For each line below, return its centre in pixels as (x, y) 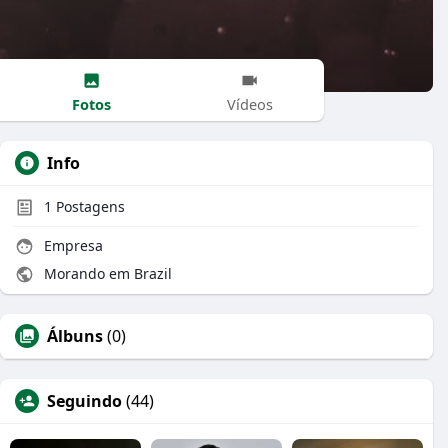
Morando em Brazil (106, 273)
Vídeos (249, 103)
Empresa (71, 245)
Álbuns (75, 336)
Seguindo (84, 401)
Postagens (88, 206)
